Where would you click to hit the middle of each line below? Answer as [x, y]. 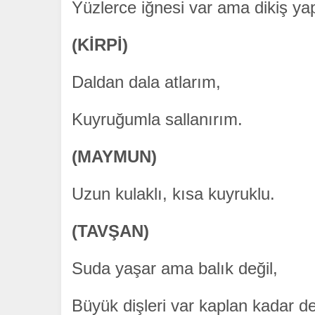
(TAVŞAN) [110, 231]
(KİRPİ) [100, 45]
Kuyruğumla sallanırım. [157, 120]
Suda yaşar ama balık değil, [175, 269]
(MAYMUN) [114, 157]
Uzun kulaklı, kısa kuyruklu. [173, 194]
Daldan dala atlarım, [146, 82]
